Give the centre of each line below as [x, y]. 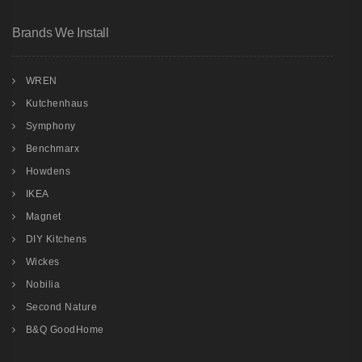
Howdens [48, 171]
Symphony [51, 126]
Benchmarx [52, 148]
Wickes [42, 261]
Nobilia [42, 284]
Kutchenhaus [57, 103]
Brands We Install [61, 32]
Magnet [43, 216]
